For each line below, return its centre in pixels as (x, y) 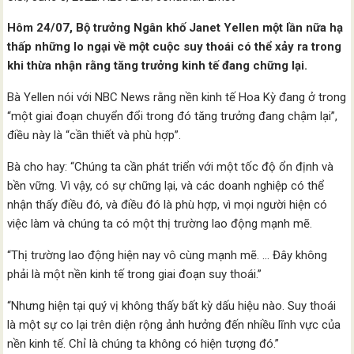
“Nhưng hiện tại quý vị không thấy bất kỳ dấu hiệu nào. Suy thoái (172, 306)
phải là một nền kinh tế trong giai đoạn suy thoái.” (135, 275)
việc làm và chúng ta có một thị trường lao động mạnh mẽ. (160, 224)
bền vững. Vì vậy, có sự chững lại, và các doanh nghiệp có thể (166, 186)
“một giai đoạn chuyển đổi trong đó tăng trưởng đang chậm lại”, (173, 117)
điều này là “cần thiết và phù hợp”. (94, 136)
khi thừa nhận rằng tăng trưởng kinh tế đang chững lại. (158, 66)
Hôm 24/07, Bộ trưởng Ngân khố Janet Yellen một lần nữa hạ (175, 28)
